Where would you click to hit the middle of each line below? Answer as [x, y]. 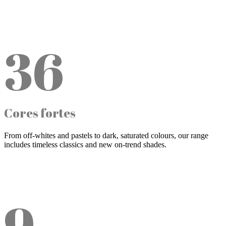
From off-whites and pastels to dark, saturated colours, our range [106, 135]
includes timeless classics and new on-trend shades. [85, 144]
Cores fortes [40, 113]
